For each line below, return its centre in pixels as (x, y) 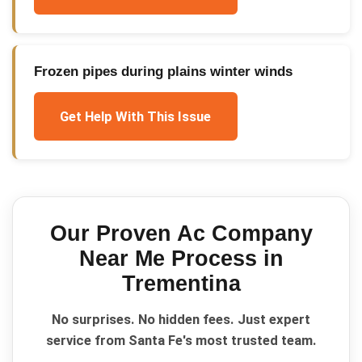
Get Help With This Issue (136, 116)
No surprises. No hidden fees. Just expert (181, 320)
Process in (224, 258)
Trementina (181, 283)
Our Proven (113, 233)
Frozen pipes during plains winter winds (163, 71)
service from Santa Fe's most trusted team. (181, 341)
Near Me (122, 258)
